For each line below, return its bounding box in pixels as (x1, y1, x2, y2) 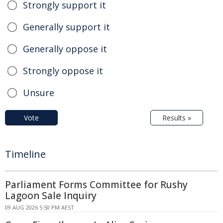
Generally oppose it (23, 42, 107, 55)
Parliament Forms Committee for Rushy (5, 178, 188, 191)
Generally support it (23, 20, 110, 33)
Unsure (23, 86, 54, 99)
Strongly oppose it (23, 64, 103, 77)
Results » (162, 112, 191, 122)
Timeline (5, 147, 46, 161)
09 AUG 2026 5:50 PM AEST (5, 203, 74, 211)
